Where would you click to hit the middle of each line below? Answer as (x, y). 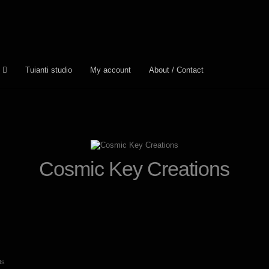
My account (110, 70)
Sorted (14, 261)
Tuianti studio (48, 70)
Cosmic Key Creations (134, 168)
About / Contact (176, 70)
